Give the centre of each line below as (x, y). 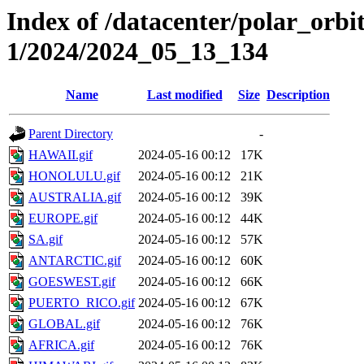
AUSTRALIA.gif (75, 197)
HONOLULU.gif (74, 176)
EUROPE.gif (63, 219)
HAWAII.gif (61, 155)
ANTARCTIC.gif (75, 261)
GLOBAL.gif (64, 324)
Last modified (184, 95)
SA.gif (45, 240)
